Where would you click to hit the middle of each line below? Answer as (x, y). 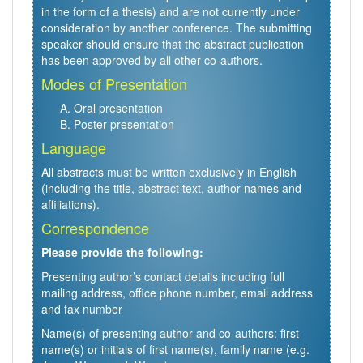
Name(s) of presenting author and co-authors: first (170, 333)
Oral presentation (118, 108)
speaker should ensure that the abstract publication (173, 44)
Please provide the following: (122, 252)
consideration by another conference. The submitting (177, 28)
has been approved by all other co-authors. (152, 60)
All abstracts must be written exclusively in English (169, 172)
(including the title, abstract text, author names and (171, 188)
